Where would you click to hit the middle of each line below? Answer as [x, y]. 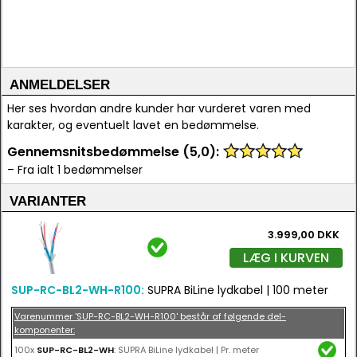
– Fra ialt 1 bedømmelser [75, 170]
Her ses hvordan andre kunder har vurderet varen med [159, 108]
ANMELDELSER [60, 85]
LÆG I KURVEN [286, 258]
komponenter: [45, 330]
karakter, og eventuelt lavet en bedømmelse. [133, 125]
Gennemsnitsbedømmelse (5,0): [113, 152]
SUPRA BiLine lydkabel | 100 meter [236, 290]
